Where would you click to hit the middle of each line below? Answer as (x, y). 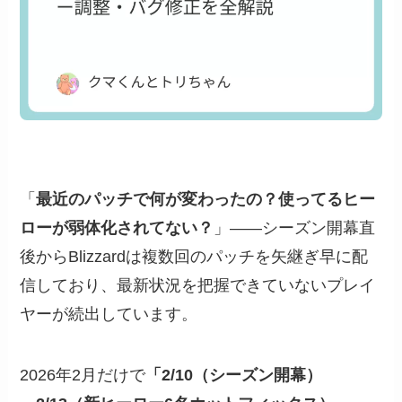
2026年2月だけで (83, 375)
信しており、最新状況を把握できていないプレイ (198, 285)
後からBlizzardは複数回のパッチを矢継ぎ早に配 (194, 256)
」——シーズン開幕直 (295, 227)
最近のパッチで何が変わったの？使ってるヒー (206, 199)
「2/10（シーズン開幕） (234, 375)
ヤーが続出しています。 (109, 314)
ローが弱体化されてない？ (117, 227)
